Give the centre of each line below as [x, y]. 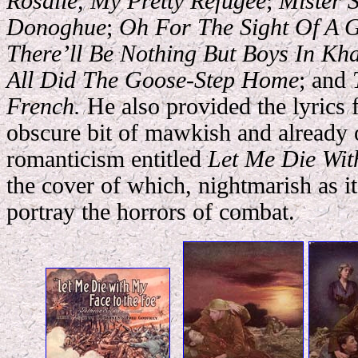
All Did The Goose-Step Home [153, 80]
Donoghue [56, 27]
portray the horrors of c [118, 212]
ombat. [262, 212]
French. [44, 106]
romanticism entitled [107, 159]
